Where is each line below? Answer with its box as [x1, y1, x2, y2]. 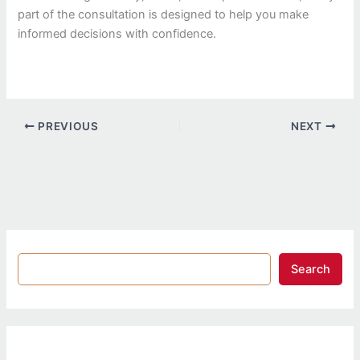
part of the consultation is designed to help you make [18, 6, 309, 22]
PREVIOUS [35, 119, 99, 133]
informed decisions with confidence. [18, 26, 217, 41]
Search [290, 261, 330, 276]
